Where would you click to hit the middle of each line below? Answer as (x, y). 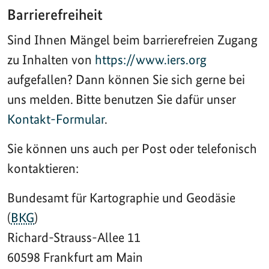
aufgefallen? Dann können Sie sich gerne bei (126, 79)
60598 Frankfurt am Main (75, 257)
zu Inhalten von (51, 59)
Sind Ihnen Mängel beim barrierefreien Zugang (132, 39)
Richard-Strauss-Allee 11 (74, 237)
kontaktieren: (43, 168)
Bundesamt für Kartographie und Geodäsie (121, 197)
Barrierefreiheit (55, 14)
